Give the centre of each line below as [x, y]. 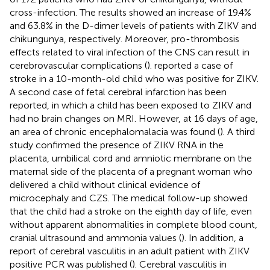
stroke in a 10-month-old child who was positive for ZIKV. [134, 78]
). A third [237, 131]
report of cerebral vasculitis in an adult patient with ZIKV [130, 251]
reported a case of [193, 65]
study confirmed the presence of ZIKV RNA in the [117, 145]
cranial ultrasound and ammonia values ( [96, 237]
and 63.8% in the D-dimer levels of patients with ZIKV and [133, 25]
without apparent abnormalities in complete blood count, [133, 224]
